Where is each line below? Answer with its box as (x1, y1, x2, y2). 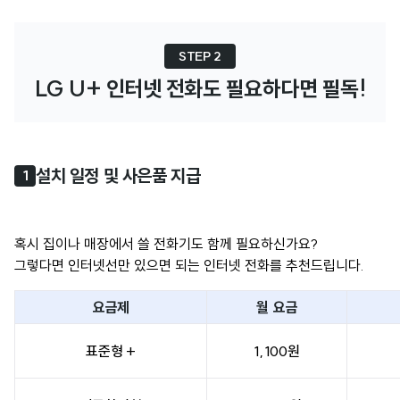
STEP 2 (178, 47, 222, 64)
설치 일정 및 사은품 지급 (36, 163, 201, 187)
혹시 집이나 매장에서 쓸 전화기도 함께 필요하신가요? (14, 234, 318, 253)
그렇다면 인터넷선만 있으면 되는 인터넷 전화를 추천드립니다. (14, 255, 364, 274)
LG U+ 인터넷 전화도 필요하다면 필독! (34, 74, 366, 102)
